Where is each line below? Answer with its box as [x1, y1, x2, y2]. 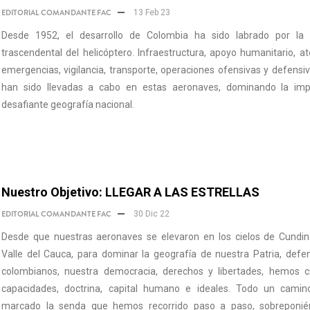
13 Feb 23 [131, 8, 170, 17]
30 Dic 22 [131, 209, 170, 219]
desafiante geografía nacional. [1, 99, 134, 110]
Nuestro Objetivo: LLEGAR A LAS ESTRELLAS [1, 185, 259, 199]
